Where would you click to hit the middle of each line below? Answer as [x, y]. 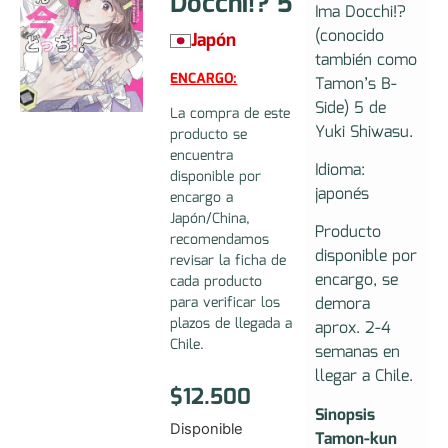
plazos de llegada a [231, 324]
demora [342, 305]
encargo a [202, 198]
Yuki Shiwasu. [363, 132]
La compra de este [230, 114]
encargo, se [356, 281]
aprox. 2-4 [352, 329]
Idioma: [339, 170]
